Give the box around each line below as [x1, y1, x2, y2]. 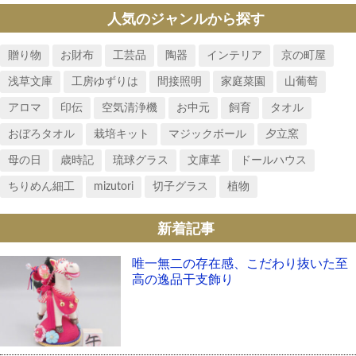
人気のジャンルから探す [107, 12, 265, 27]
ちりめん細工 [8, 180, 75, 192]
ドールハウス [240, 154, 307, 166]
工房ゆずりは [72, 75, 138, 87]
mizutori [94, 180, 133, 192]
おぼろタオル [8, 128, 75, 140]
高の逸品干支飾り [131, 273, 234, 286]
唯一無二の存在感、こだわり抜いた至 [131, 257, 348, 270]
